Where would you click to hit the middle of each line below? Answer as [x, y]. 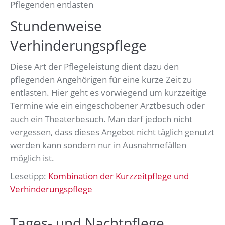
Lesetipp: [29, 176]
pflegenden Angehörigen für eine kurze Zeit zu [101, 80]
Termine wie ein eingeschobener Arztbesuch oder [107, 106]
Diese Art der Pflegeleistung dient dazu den [94, 67]
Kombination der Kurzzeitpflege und [119, 176]
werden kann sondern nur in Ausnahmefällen [98, 145]
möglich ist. [32, 158]
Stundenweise [56, 26]
